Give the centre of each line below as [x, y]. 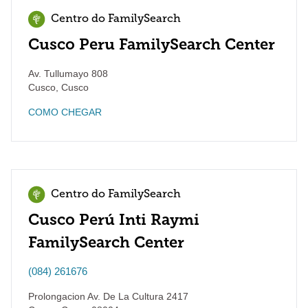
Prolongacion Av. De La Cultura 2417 [108, 296]
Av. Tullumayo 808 [68, 74]
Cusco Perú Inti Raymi [114, 220]
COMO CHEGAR [65, 112]
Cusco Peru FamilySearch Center [152, 44]
